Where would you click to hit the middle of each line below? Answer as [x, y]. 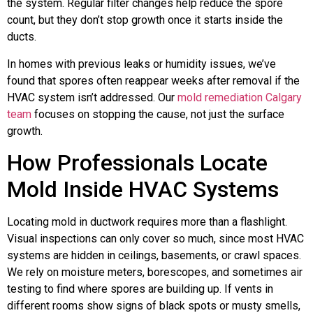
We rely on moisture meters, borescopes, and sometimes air [155, 272]
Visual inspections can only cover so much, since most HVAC [155, 238]
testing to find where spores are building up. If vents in [140, 289]
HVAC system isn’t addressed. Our [92, 97]
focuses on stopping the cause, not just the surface [158, 114]
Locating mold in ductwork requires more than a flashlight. [147, 221]
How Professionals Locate [137, 162]
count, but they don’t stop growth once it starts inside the [145, 20]
